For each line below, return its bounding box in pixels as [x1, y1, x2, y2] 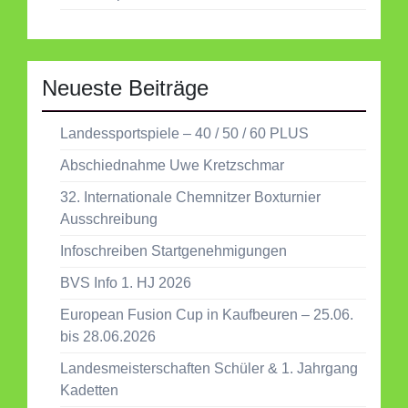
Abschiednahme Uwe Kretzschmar [60, 157, 284, 173]
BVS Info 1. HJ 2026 [60, 274, 191, 291]
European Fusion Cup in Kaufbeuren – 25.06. [60, 306, 353, 322]
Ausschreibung [60, 210, 158, 227]
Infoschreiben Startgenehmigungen [60, 242, 287, 259]
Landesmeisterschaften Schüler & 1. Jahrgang [60, 360, 358, 376]
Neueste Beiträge [42, 75, 209, 100]
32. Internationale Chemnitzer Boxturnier [60, 189, 321, 205]
